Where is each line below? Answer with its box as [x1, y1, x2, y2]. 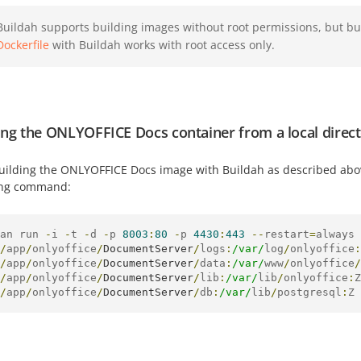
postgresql [277, 286, 342, 298]
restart [264, 228, 309, 240]
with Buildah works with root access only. [49, 37, 275, 52]
